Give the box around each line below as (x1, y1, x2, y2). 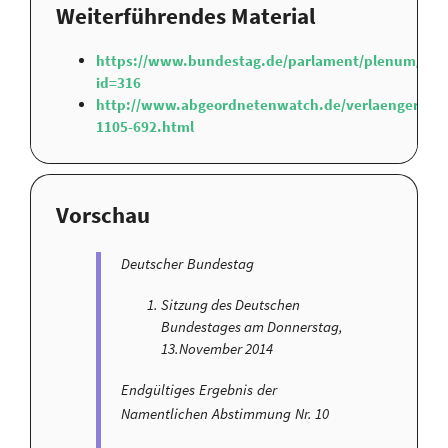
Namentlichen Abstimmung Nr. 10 (121, 404, 330, 424)
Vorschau (56, 201, 150, 230)
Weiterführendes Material (56, 2, 316, 30)
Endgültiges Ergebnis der (121, 380, 277, 400)
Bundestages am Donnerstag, (161, 317, 343, 337)
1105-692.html (96, 117, 194, 136)
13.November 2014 (161, 339, 273, 359)
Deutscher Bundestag (121, 254, 254, 274)
